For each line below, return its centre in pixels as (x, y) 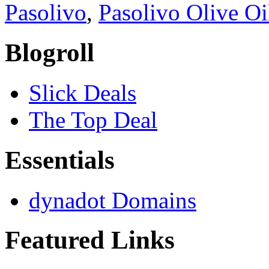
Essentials (60, 160)
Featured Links (90, 240)
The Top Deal (93, 119)
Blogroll (50, 52)
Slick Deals (83, 92)
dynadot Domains (113, 200)
